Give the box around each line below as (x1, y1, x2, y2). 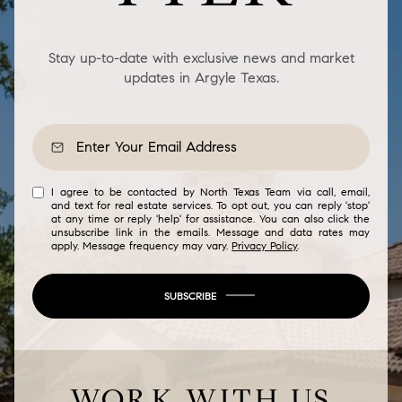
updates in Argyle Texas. (123, 68, 279, 86)
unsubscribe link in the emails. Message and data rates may (51, 224, 370, 239)
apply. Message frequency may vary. (51, 238, 232, 252)
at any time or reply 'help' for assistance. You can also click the (51, 211, 370, 225)
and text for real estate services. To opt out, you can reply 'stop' (51, 197, 370, 212)
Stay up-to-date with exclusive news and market (48, 48, 354, 66)
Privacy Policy (232, 238, 298, 252)
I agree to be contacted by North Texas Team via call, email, (51, 184, 370, 198)
